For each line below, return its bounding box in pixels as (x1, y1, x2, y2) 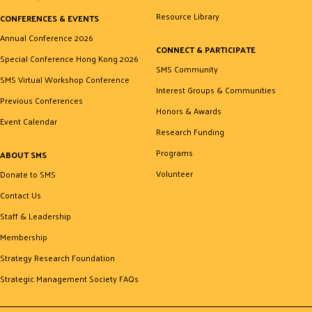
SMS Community (156, 61, 218, 77)
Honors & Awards (156, 102, 221, 118)
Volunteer (156, 165, 193, 181)
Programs (156, 144, 193, 160)
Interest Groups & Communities (156, 81, 276, 97)
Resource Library (156, 8, 219, 24)
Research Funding (156, 123, 224, 139)
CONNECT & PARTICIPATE (156, 41, 256, 57)
